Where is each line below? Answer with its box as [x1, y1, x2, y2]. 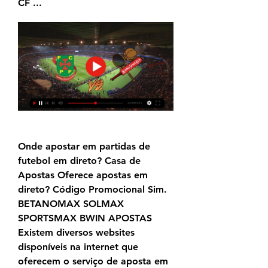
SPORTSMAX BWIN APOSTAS [18, 212, 152, 224]
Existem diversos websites [18, 227, 135, 239]
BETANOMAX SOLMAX [18, 198, 124, 210]
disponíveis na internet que [18, 241, 138, 253]
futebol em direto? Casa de [18, 155, 141, 167]
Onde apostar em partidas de [18, 141, 150, 153]
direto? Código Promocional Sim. [18, 184, 167, 196]
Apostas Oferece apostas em [18, 169, 148, 181]
